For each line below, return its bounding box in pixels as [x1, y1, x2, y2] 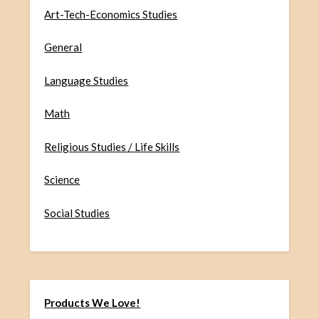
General [44, 41, 83, 54]
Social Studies [44, 206, 110, 219]
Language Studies [44, 73, 129, 87]
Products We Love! [44, 296, 141, 310]
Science [44, 173, 80, 187]
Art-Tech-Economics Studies [44, 7, 178, 21]
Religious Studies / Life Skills [44, 140, 180, 153]
